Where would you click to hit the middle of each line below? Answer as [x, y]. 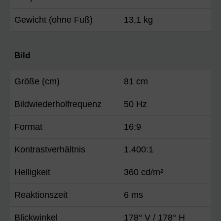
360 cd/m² [144, 172]
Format [28, 127]
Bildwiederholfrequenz [58, 104]
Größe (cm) [37, 81]
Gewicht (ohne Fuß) [54, 19]
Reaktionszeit [41, 195]
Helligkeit [32, 172]
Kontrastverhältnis [50, 149]
